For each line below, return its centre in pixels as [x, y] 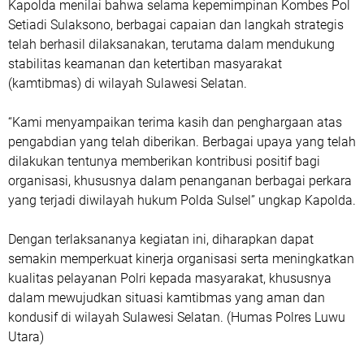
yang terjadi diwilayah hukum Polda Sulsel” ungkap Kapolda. [182, 201]
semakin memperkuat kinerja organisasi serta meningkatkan [181, 259]
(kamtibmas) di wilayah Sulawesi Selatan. [128, 84]
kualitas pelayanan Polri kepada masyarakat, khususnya [170, 279]
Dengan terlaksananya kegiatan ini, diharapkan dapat [161, 240]
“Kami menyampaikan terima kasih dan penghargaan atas [175, 123]
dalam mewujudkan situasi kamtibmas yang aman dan [167, 298]
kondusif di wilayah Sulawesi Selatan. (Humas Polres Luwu [177, 318]
